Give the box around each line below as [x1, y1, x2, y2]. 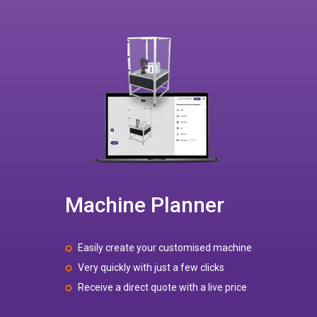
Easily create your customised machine [78, 242, 252, 253]
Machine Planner [65, 192, 224, 217]
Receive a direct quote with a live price [78, 282, 247, 293]
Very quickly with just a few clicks [78, 262, 224, 273]
